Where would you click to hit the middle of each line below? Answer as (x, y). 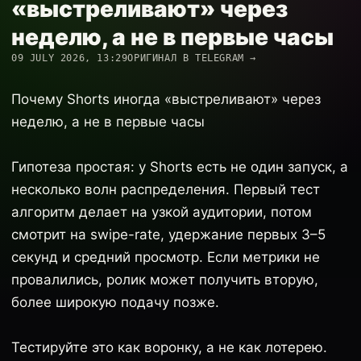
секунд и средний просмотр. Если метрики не (166, 257)
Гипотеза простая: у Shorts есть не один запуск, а (180, 167)
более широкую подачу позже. (115, 302)
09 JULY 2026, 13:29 (70, 58)
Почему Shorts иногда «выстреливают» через (166, 99)
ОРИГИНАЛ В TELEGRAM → (192, 58)
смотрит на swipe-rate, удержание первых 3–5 (168, 234)
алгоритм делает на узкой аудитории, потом (162, 212)
